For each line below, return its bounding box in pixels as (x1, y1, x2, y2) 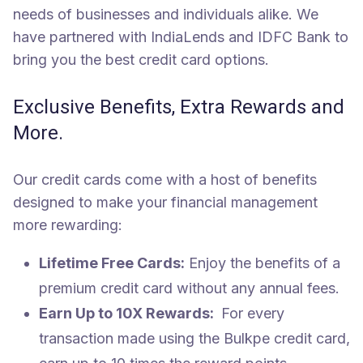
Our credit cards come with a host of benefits (13, 170, 317, 188)
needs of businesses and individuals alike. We (13, 5, 318, 23)
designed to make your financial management (13, 193, 318, 211)
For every (217, 304, 284, 322)
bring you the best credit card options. (13, 50, 269, 68)
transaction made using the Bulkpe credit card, (39, 329, 350, 347)
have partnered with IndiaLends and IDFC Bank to (13, 28, 348, 45)
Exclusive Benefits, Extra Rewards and (13, 95, 344, 118)
